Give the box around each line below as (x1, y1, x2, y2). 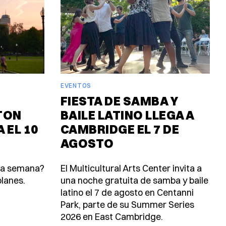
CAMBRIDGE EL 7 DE (61, 121, 180, 137)
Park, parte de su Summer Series (61, 198, 194, 210)
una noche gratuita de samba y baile (61, 174, 208, 186)
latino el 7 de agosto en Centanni (61, 186, 194, 198)
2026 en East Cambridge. (61, 210, 163, 222)
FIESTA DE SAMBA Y (61, 93, 179, 108)
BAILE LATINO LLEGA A (61, 107, 194, 123)
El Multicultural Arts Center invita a (61, 162, 202, 174)
